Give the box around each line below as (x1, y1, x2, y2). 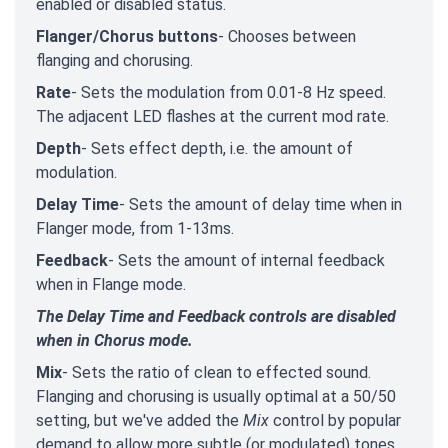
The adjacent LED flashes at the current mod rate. (36, 106, 389, 126)
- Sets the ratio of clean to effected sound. (62, 362, 371, 382)
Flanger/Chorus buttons (36, 26, 218, 46)
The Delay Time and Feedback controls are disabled (36, 306, 396, 326)
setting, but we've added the (36, 410, 243, 430)
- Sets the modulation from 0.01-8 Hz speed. (71, 82, 386, 102)
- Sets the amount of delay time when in (119, 194, 402, 214)
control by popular (269, 410, 401, 430)
